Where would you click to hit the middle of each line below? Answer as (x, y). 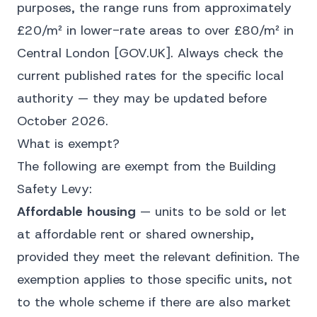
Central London (65, 53)
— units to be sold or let (211, 212)
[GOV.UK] (142, 53)
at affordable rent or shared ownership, (136, 234)
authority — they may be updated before (142, 98)
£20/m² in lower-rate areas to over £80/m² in (155, 30)
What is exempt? (68, 144)
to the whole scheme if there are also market (154, 302)
